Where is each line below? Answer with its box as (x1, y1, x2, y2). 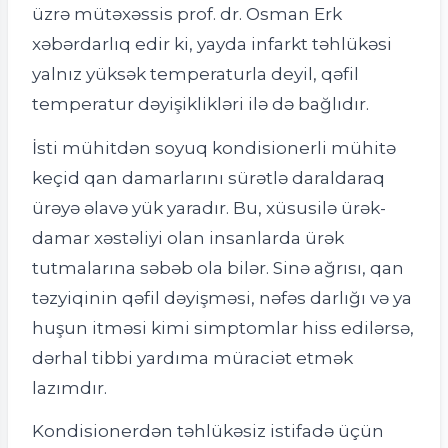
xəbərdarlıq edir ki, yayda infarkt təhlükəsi (32, 32, 392, 54)
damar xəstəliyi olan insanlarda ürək (32, 226, 344, 248)
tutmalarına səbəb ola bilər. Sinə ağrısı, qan (32, 256, 404, 278)
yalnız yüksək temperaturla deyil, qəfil (32, 62, 359, 84)
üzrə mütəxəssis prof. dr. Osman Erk (32, 2, 342, 24)
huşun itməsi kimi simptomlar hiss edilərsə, (32, 316, 414, 338)
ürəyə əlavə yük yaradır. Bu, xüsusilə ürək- (32, 196, 386, 218)
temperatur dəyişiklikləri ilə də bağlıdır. (32, 92, 369, 114)
